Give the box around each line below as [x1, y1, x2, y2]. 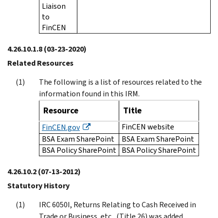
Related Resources [7, 57, 73, 68]
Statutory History [7, 180, 70, 191]
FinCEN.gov [42, 122, 80, 132]
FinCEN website [122, 121, 174, 132]
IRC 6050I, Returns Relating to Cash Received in [39, 199, 196, 210]
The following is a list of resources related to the [39, 76, 202, 87]
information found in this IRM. [39, 88, 140, 99]
